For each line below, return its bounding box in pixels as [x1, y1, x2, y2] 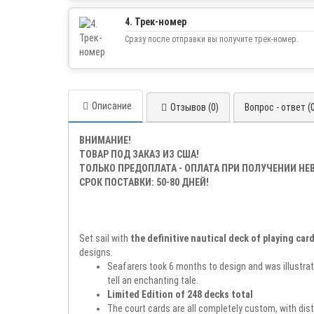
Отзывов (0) [170, 101, 219, 113]
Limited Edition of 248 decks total [107, 288, 253, 300]
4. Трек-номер [125, 15, 186, 27]
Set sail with [79, 232, 130, 244]
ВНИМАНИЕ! [79, 134, 131, 146]
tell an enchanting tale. [107, 274, 198, 286]
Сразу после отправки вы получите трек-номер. [125, 34, 299, 44]
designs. [79, 246, 113, 258]
